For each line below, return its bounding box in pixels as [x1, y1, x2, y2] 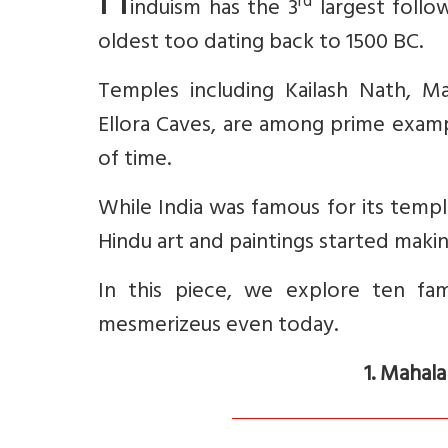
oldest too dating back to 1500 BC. [98, 23, 423, 65]
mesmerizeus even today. [98, 306, 338, 348]
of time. [98, 140, 171, 182]
